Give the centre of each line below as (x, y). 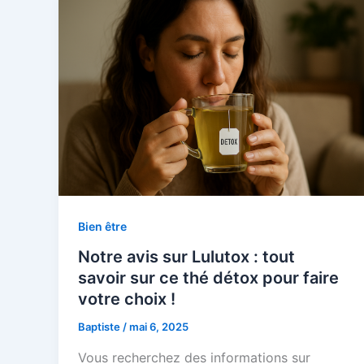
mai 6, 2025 (159, 327)
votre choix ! (127, 299)
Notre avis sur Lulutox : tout (186, 257)
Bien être (102, 226)
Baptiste (100, 327)
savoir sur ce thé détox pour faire (208, 278)
